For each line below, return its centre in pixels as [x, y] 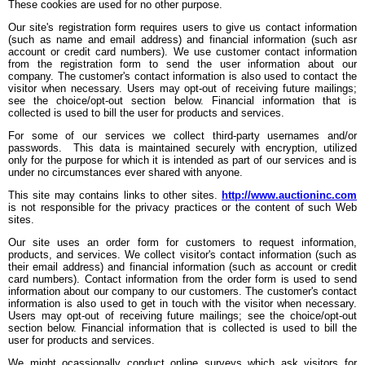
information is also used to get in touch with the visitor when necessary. [182, 304]
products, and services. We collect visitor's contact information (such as [182, 255]
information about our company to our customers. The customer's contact [182, 292]
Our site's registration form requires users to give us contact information [182, 28]
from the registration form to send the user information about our [182, 64]
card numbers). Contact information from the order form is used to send [182, 279]
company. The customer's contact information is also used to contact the [182, 77]
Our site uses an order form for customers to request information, [182, 243]
